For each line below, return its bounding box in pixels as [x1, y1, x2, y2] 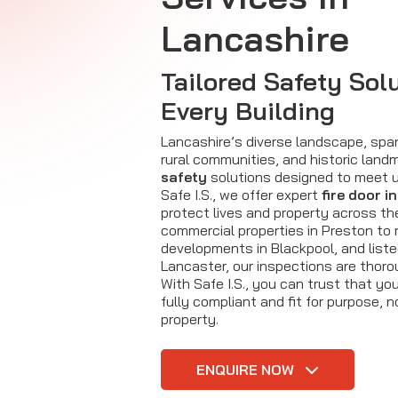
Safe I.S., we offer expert [161, 186, 322, 204]
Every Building [161, 95, 335, 127]
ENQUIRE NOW [196, 361, 298, 379]
